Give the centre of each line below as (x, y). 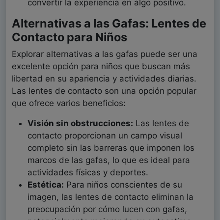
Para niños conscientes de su (123, 185)
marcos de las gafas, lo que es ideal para (109, 160)
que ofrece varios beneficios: (69, 103)
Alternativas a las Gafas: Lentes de (109, 24)
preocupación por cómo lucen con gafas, (107, 209)
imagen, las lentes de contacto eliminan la (110, 197)
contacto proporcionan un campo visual (105, 136)
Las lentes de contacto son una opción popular (104, 91)
